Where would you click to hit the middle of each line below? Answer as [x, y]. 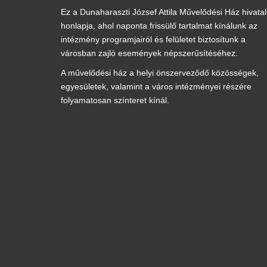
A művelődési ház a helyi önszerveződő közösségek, [160, 73]
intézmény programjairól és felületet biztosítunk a [153, 40]
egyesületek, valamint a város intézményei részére [156, 87]
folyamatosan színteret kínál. [115, 100]
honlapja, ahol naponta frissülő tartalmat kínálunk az [159, 26]
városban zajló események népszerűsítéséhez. [149, 53]
